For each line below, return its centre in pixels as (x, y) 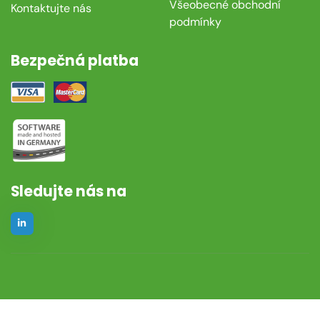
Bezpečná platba (75, 61)
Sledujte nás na (69, 191)
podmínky (195, 21)
